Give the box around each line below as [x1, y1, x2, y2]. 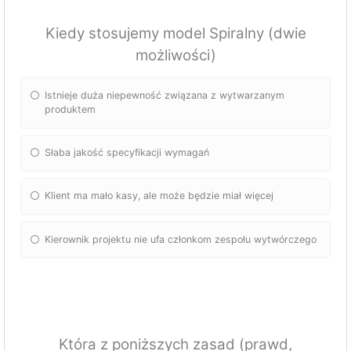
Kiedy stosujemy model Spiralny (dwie [45, 24, 306, 43]
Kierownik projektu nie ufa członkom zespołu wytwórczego [45, 233, 317, 245]
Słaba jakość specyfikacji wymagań [45, 147, 210, 159]
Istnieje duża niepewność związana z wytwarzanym [45, 89, 285, 102]
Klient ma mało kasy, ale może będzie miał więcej [45, 190, 274, 202]
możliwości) [135, 46, 216, 65]
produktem [45, 103, 96, 116]
